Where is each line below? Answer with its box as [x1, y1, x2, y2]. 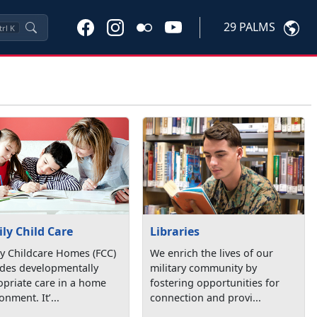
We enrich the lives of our [150, 246, 274, 260]
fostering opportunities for [150, 275, 280, 289]
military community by [150, 260, 258, 275]
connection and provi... [150, 290, 262, 304]
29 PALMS [224, 19, 275, 35]
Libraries [150, 223, 200, 239]
